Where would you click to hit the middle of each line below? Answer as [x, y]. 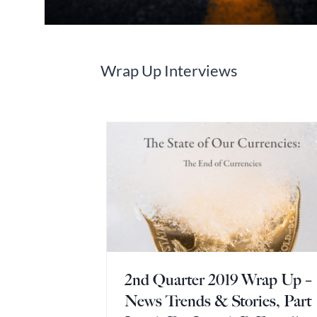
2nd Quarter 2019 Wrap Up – [219, 279]
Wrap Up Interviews [169, 70]
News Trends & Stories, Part [218, 301]
